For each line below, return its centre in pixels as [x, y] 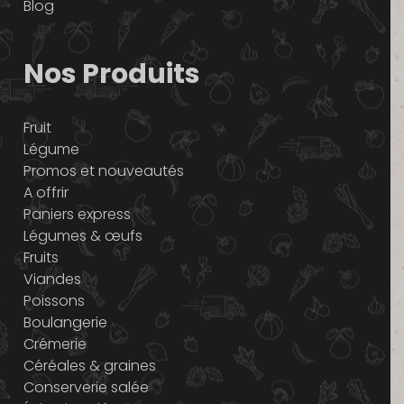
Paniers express [77, 214]
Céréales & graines [89, 365]
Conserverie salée [86, 387]
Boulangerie [65, 322]
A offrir [46, 192]
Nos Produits [111, 73]
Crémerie [55, 344]
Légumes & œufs [83, 235]
